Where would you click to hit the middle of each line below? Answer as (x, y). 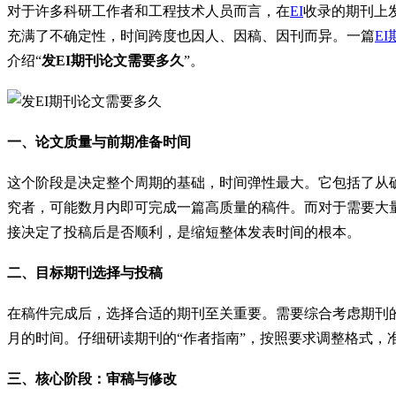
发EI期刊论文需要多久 (113, 61)
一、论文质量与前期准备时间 (99, 142)
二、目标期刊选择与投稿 (85, 273)
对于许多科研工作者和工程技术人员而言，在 (148, 11)
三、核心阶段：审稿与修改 (92, 379)
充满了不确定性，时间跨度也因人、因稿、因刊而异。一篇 (191, 36)
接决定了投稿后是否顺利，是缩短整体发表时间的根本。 (184, 232)
